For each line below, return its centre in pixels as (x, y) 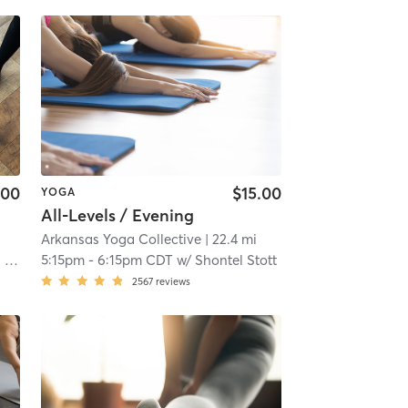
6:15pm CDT (135, 260)
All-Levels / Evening (117, 216)
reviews (173, 282)
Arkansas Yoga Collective (121, 240)
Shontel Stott (235, 260)
